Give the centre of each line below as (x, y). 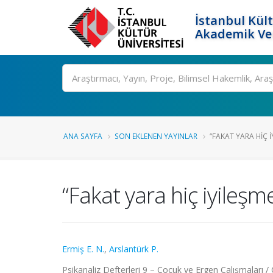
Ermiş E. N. (83, 249)
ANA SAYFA (83, 136)
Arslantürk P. (134, 249)
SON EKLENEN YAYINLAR (156, 136)
